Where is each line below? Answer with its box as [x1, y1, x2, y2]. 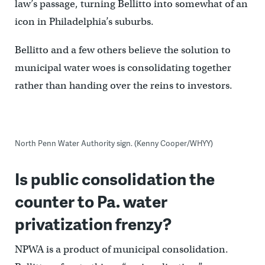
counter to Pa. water [14, 189, 167, 212]
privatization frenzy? [14, 211, 172, 235]
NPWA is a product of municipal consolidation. [14, 243, 228, 256]
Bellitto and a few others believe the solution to [14, 43, 231, 56]
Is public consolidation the [14, 166, 215, 190]
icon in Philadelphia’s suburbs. [14, 15, 154, 28]
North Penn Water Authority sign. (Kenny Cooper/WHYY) [14, 137, 213, 148]
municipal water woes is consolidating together [14, 61, 231, 74]
